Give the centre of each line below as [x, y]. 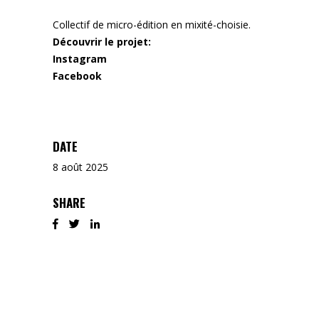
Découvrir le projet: [102, 42]
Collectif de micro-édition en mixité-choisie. [152, 25]
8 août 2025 [80, 167]
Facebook [77, 76]
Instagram [80, 59]
